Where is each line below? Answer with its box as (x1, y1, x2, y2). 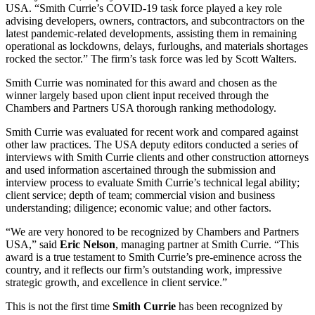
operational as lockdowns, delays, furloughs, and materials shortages (6, 40, 308, 53)
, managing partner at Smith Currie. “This (115, 238, 299, 251)
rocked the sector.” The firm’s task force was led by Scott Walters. (6, 53, 297, 65)
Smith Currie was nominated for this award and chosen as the (6, 77, 277, 89)
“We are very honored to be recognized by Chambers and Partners (6, 226, 299, 238)
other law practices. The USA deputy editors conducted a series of (6, 139, 298, 151)
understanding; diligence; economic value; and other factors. (6, 202, 271, 214)
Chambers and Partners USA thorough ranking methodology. (6, 102, 276, 115)
